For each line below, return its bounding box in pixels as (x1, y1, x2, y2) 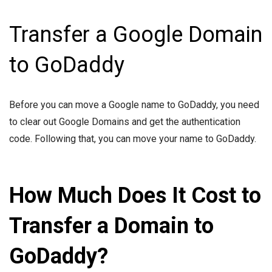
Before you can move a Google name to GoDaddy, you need (9, 99, 259, 111)
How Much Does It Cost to (9, 183, 261, 209)
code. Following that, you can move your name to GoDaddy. (9, 133, 256, 145)
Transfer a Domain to (9, 213, 214, 239)
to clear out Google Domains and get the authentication (9, 116, 240, 128)
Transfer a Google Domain (9, 22, 262, 48)
